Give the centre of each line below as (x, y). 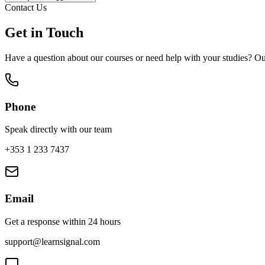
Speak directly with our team (58, 130)
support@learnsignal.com (52, 241)
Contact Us (26, 7)
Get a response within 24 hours (63, 221)
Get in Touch (44, 32)
